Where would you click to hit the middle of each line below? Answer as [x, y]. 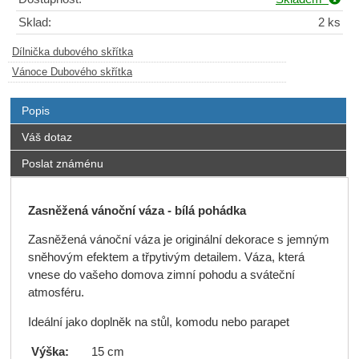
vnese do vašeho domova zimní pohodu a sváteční [161, 275]
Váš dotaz [46, 137]
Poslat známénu [62, 163]
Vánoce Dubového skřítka [72, 72]
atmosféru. [57, 293]
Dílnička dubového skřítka [73, 52]
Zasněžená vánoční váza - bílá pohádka [137, 210]
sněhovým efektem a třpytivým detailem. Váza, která [166, 258]
